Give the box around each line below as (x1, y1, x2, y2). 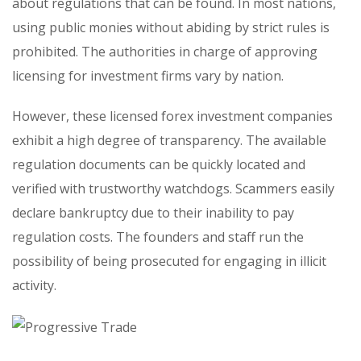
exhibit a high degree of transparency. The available (12, 131, 326, 150)
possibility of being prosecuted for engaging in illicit (12, 252, 326, 271)
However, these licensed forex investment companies (12, 107, 333, 126)
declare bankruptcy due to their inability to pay (12, 204, 294, 222)
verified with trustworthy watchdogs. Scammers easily (12, 180, 334, 198)
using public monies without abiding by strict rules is (12, 19, 330, 37)
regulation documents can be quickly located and (12, 156, 305, 174)
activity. (12, 276, 56, 295)
